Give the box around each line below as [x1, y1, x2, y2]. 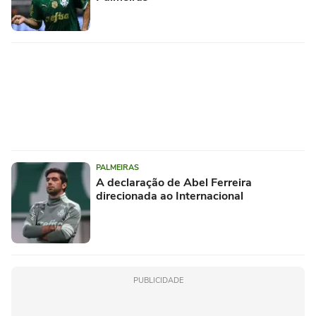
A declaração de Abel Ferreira [96, 175, 252, 191]
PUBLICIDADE [133, 275, 183, 286]
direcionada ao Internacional [96, 188, 243, 205]
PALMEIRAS [96, 162, 139, 174]
